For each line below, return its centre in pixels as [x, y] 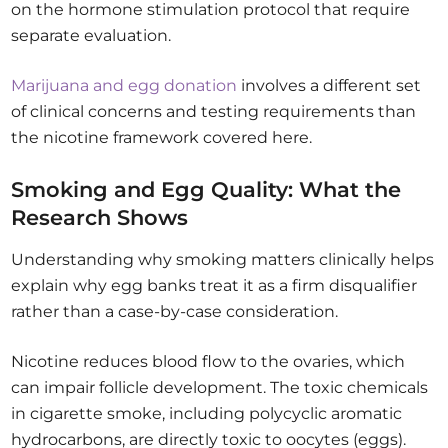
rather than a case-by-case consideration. [175, 312]
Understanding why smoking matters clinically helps [223, 260]
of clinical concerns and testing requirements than [214, 112]
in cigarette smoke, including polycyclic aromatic [207, 414]
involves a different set [329, 86]
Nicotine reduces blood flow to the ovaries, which [208, 362]
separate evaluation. [91, 36]
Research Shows [100, 218]
